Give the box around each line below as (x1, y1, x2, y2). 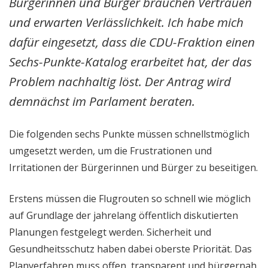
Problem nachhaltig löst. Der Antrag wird (9, 72, 231, 90)
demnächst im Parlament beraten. (9, 92, 195, 109)
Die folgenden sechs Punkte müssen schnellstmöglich (9, 127, 249, 141)
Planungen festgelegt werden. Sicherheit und (9, 225, 211, 239)
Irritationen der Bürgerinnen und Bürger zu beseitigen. (9, 160, 258, 174)
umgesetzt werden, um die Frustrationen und (9, 144, 212, 157)
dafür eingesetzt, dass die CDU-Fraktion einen (9, 33, 255, 50)
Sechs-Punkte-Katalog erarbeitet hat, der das (9, 53, 252, 70)
